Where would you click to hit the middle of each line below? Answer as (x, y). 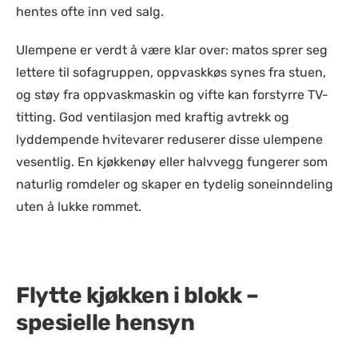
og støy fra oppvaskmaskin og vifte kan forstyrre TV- (172, 95)
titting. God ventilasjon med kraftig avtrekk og (153, 117)
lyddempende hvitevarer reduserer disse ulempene (169, 139)
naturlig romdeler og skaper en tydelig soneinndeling (175, 184)
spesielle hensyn (105, 322)
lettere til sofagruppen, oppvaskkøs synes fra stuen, (171, 72)
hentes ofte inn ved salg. (90, 12)
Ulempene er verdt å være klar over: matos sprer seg (172, 50)
